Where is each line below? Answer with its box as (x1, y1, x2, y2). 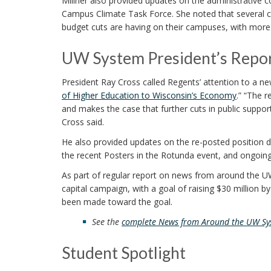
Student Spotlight (62, 243, 186, 263)
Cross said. (62, 116, 104, 128)
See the (92, 216, 122, 228)
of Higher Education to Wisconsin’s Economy (62, 90, 237, 102)
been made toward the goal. (62, 196, 172, 208)
